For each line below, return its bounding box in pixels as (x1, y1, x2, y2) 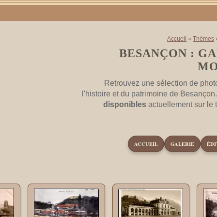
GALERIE (170, 140, 194, 148)
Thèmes (193, 35, 214, 42)
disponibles (103, 100, 146, 108)
